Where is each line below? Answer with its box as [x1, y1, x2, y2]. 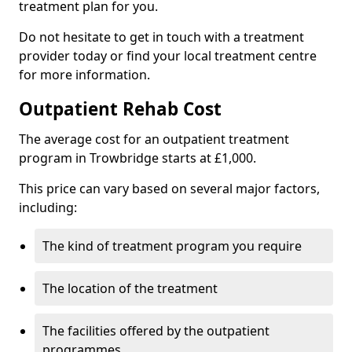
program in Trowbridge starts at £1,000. [19, 149, 256, 167]
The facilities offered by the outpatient [42, 322, 269, 340]
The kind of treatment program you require [42, 237, 302, 255]
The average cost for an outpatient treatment [19, 130, 289, 148]
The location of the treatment [42, 280, 218, 298]
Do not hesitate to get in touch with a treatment [19, 28, 304, 46]
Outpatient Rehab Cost [19, 97, 222, 122]
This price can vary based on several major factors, [19, 180, 320, 198]
